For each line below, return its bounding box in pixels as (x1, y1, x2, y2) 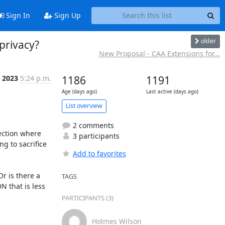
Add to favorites (72, 148, 126, 158)
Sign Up (52, 11, 81, 21)
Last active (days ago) (146, 88, 198, 95)
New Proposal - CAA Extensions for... (98, 48, 220, 58)
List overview (65, 101, 102, 110)
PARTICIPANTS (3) (61, 193, 114, 202)
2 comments (70, 120, 114, 130)
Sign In (4, 11, 30, 21)
